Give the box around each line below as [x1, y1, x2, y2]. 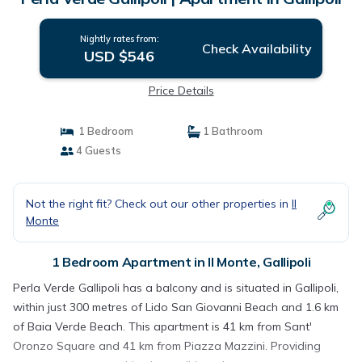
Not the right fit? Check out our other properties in [26, 196, 292, 211]
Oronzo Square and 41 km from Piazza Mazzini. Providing [13, 339, 321, 353]
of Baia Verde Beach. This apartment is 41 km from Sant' [13, 319, 312, 334]
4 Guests [73, 144, 121, 157]
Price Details [148, 83, 214, 98]
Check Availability [201, 40, 312, 57]
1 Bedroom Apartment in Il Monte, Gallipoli [51, 254, 311, 270]
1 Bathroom [200, 124, 263, 137]
